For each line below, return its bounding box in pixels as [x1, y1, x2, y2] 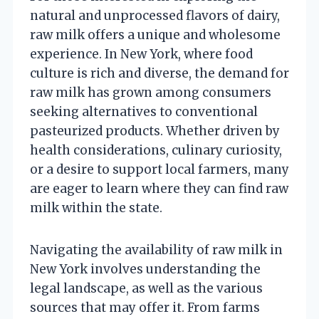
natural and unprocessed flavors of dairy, [30, 7, 280, 23]
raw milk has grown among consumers [30, 84, 271, 100]
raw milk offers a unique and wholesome [30, 26, 281, 43]
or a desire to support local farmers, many [30, 161, 289, 177]
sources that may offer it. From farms [30, 299, 260, 315]
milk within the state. [30, 199, 162, 216]
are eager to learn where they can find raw [30, 180, 288, 197]
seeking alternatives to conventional [30, 103, 258, 120]
